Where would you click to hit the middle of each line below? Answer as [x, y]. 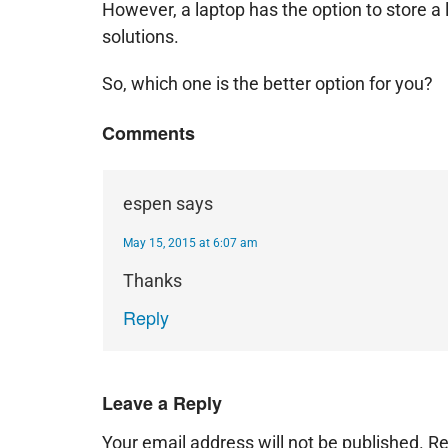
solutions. [140, 36]
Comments [148, 133]
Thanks [152, 280]
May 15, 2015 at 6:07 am [190, 243]
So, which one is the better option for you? [267, 83]
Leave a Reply [162, 403]
